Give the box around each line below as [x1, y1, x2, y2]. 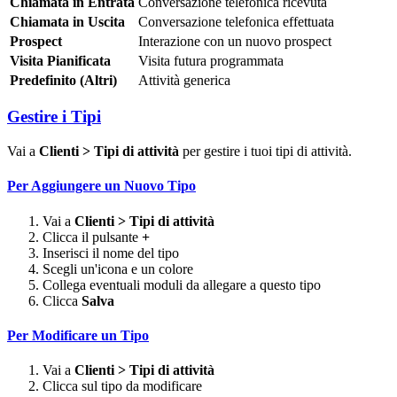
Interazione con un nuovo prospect [138, 33, 331, 49]
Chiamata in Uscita [10, 13, 125, 29]
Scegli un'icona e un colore [43, 261, 193, 276]
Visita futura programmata [138, 52, 284, 68]
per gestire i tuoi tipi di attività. [179, 144, 352, 160]
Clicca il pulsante [43, 229, 142, 245]
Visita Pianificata [10, 52, 111, 68]
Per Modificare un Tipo [7, 327, 149, 343]
